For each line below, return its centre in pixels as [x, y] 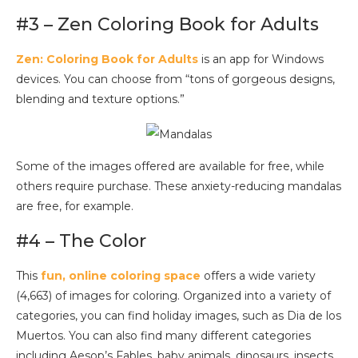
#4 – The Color [81, 241]
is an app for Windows [261, 59]
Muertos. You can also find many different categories [163, 335]
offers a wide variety [258, 275]
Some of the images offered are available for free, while [170, 166]
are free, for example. [75, 206]
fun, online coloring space [121, 275]
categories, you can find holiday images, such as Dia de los [179, 315]
